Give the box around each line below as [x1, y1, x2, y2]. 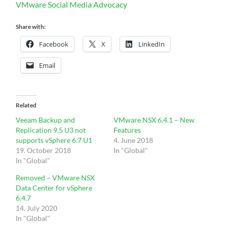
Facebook [39, 39, 69, 49]
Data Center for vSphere [16, 183, 93, 192]
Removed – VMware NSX [16, 173, 95, 182]
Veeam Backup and [16, 115, 75, 124]
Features [113, 125, 141, 134]
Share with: [16, 22, 46, 30]
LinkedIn [138, 39, 165, 49]
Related [16, 101, 37, 109]
